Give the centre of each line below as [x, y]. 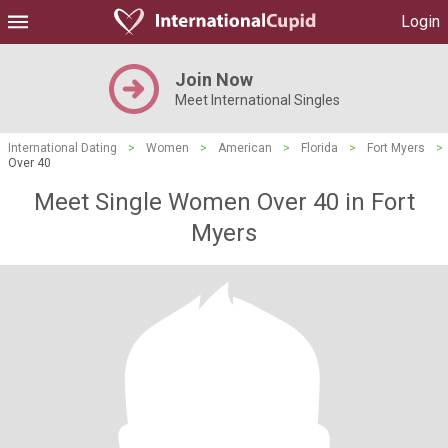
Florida [319, 148]
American [245, 148]
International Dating [62, 148]
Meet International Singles [257, 100]
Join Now [213, 79]
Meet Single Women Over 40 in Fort [224, 202]
